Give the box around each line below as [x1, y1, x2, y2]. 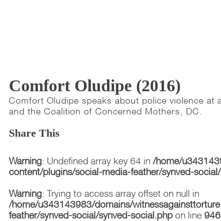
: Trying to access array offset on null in [42, 188, 200, 199]
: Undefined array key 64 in [42, 155, 153, 167]
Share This [9, 127, 60, 140]
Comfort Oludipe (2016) [9, 76, 181, 95]
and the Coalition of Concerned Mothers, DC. [9, 106, 203, 116]
